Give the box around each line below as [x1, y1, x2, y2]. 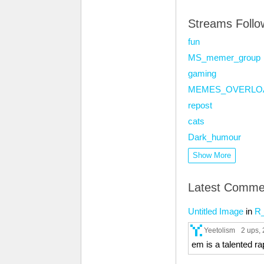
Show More [193, 151, 231, 160]
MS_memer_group [188, 52, 260, 62]
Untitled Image [188, 206, 243, 216]
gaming [188, 68, 216, 78]
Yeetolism [204, 226, 235, 234]
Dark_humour [188, 132, 241, 142]
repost [188, 100, 212, 110]
